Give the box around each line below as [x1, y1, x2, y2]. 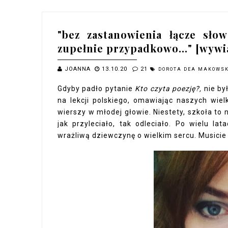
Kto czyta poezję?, [135, 84, 204, 93]
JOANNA [65, 66, 93, 72]
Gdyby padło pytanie [58, 84, 135, 93]
